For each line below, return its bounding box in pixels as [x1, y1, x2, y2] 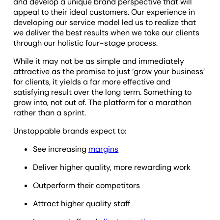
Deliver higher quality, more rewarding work [33, 162, 191, 172]
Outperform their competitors [33, 180, 140, 191]
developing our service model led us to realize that [13, 17, 196, 27]
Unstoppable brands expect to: [13, 125, 127, 136]
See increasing [33, 143, 89, 154]
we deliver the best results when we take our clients [13, 27, 200, 38]
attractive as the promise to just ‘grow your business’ [13, 66, 205, 77]
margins [88, 143, 119, 154]
